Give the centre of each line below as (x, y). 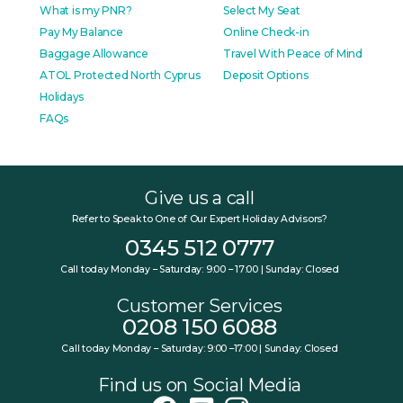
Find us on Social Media (200, 385)
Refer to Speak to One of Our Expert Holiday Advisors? (200, 219)
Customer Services (200, 305)
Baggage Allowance (94, 53)
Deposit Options (266, 75)
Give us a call (200, 197)
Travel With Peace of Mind (293, 53)
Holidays (62, 96)
